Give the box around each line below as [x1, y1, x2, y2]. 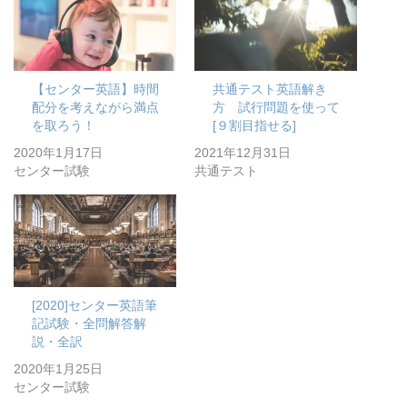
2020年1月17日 [14, 145, 103, 161]
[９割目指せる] [213, 118, 296, 134]
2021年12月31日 [194, 145, 291, 161]
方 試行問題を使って [213, 100, 340, 115]
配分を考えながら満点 [32, 100, 159, 115]
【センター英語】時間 [32, 82, 159, 97]
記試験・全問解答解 [32, 316, 146, 332]
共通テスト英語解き [213, 82, 327, 97]
